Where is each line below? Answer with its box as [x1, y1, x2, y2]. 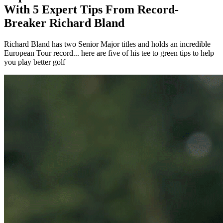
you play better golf [4, 58, 65, 67]
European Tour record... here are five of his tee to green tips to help [4, 49, 214, 58]
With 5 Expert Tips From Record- [4, 3, 179, 16]
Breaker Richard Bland [4, 16, 124, 30]
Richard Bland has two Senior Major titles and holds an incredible [4, 40, 211, 49]
